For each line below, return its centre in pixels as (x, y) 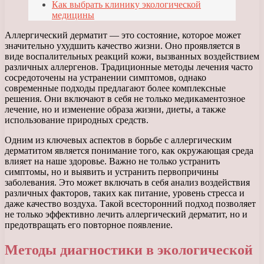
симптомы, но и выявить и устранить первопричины (112, 172)
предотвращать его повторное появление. (89, 225)
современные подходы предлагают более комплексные (115, 88)
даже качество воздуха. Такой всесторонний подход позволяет (130, 204)
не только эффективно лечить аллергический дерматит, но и (126, 214)
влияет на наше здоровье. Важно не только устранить (112, 161)
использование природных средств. (77, 120)
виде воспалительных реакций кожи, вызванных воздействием (132, 57)
